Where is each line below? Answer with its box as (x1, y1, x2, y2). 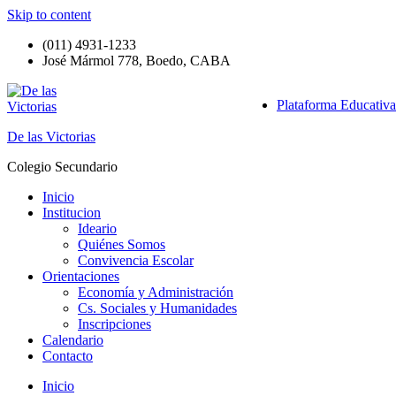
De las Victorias (7, 129, 95, 144)
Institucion (42, 205, 101, 220)
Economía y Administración (78, 285, 233, 300)
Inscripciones (78, 316, 151, 331)
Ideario (78, 221, 117, 236)
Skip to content (7, 7, 91, 22)
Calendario (42, 332, 103, 347)
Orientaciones (42, 269, 119, 284)
